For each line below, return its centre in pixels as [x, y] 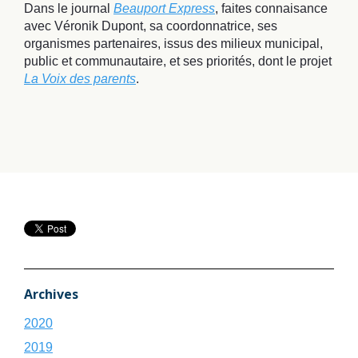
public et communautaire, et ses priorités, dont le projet [178, 61]
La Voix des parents [80, 78]
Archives [51, 294]
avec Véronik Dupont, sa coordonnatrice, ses [151, 26]
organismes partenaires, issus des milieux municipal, [173, 43]
